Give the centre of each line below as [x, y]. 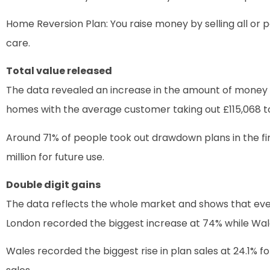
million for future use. [55, 157]
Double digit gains [53, 185]
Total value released [59, 71]
